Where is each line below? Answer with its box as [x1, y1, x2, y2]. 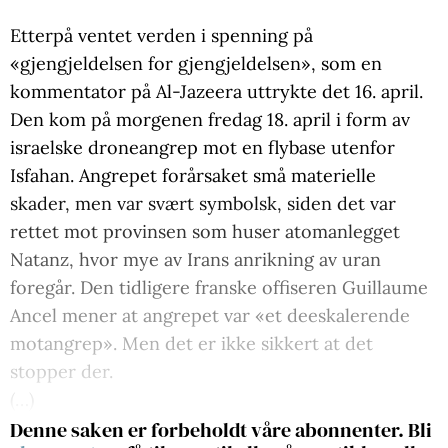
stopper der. [10, 360, 113, 384]
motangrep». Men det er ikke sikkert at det [10, 332, 373, 356]
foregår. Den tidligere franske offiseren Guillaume [10, 276, 428, 300]
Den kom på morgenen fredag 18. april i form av [10, 108, 410, 132]
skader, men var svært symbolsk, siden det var [10, 192, 396, 216]
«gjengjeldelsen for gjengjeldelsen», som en [10, 52, 382, 76]
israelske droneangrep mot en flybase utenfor [10, 136, 395, 160]
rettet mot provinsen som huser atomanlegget [10, 220, 400, 244]
